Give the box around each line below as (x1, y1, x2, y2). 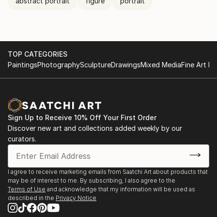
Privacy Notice (56, 194, 96, 201)
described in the (8, 194, 54, 201)
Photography (37, 61, 80, 69)
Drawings (111, 61, 140, 69)
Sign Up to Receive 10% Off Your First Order (8, 113, 156, 122)
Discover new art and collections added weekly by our (8, 124, 182, 132)
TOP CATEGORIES (8, 50, 67, 58)
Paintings (8, 61, 37, 69)
